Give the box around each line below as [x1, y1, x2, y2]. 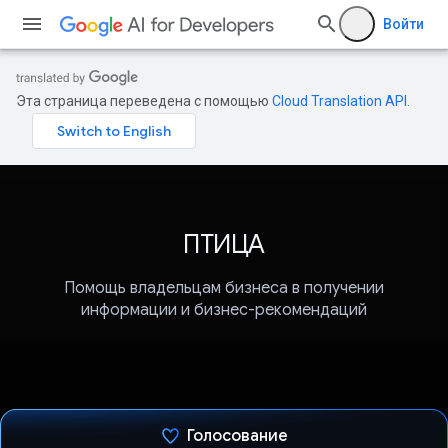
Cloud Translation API [272, 93, 407, 109]
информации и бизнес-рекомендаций [81, 300, 367, 321]
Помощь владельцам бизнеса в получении [64, 278, 384, 299]
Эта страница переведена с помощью [16, 93, 272, 109]
